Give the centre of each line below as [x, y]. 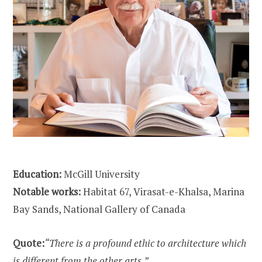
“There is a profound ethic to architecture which [145, 243]
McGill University [102, 174]
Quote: [29, 243]
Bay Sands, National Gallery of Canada [99, 209]
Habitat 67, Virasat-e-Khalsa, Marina [164, 191]
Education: [38, 174]
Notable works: [48, 191]
